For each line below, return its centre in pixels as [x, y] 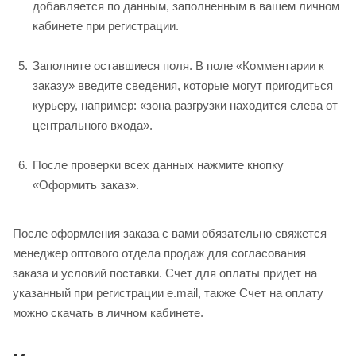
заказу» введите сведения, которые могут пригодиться [183, 85]
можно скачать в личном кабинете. [108, 312]
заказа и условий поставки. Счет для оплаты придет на [165, 273]
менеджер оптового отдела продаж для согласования [159, 253]
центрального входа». [93, 125]
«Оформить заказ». [86, 184]
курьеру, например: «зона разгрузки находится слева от [185, 105]
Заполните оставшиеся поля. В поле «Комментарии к [178, 65]
